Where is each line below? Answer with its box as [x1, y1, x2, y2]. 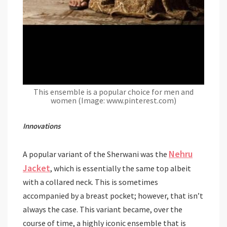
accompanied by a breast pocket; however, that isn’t [23, 190, 203, 201]
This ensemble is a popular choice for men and [33, 86, 194, 97]
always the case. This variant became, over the [23, 204, 182, 214]
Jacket [23, 162, 50, 174]
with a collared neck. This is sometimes [23, 176, 158, 187]
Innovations [23, 121, 60, 131]
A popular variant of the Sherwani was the [23, 148, 169, 159]
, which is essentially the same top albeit [50, 163, 191, 173]
